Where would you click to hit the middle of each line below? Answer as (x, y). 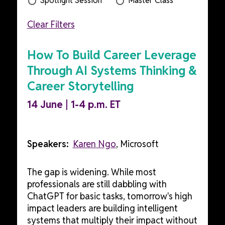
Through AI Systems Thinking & (112, 71)
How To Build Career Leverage (111, 55)
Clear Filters (51, 25)
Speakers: (48, 144)
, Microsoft (137, 144)
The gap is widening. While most (91, 172)
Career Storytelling (80, 86)
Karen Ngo (94, 144)
